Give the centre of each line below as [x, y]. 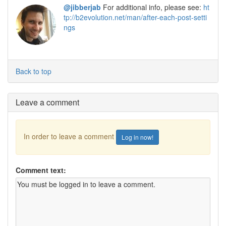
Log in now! [137, 137]
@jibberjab [82, 7]
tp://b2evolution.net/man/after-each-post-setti [135, 17]
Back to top [34, 71]
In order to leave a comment [70, 136]
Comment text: [41, 170]
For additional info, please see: [152, 7]
